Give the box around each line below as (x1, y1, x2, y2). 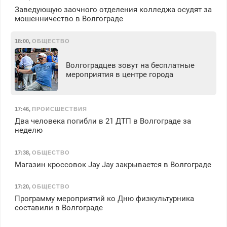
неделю (14, 125, 43, 135)
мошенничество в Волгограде (14, 14, 123, 23)
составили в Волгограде (14, 203, 103, 213)
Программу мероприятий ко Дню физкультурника (14, 194, 194, 204)
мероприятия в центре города (65, 69, 173, 79)
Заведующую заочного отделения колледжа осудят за (14, 5, 212, 14)
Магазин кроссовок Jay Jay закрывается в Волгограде (14, 160, 211, 169)
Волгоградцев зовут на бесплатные (65, 60, 195, 70)
